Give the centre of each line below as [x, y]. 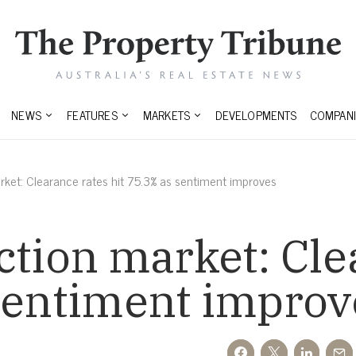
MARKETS [166, 115]
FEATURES [92, 115]
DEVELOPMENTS [256, 115]
